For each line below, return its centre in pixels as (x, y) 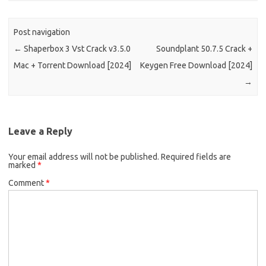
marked (23, 165)
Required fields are (196, 157)
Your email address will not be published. (84, 157)
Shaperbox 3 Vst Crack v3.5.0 (77, 48)
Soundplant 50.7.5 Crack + (204, 48)
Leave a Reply (40, 132)
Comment (27, 183)
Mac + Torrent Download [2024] (73, 65)
